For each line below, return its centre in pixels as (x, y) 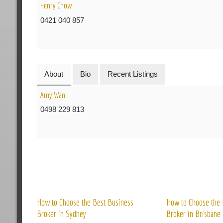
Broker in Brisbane (193, 213)
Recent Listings (132, 74)
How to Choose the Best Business (85, 202)
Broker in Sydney (61, 213)
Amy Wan (53, 95)
